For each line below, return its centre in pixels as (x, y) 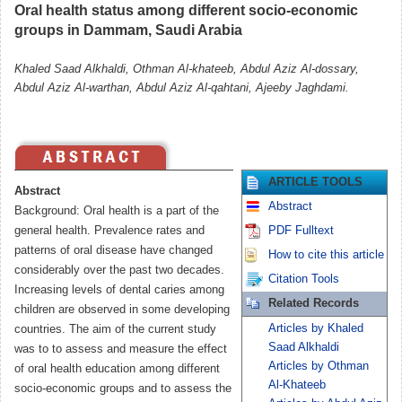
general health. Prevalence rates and (109, 230)
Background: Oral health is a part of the (117, 210)
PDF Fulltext (301, 230)
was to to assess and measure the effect (121, 349)
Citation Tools (304, 279)
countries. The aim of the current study (115, 329)
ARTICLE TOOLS (315, 182)
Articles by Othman (319, 366)
